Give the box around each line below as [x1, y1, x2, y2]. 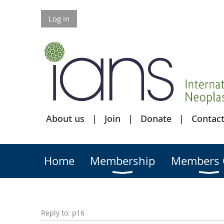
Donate [140, 112, 171, 124]
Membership [90, 153, 155, 168]
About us [46, 112, 84, 124]
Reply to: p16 [41, 208, 84, 217]
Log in [48, 13, 69, 23]
